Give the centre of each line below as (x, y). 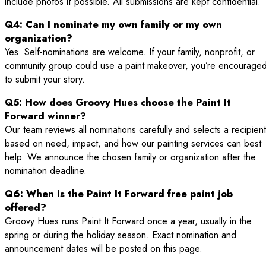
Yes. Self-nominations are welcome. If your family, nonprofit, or (130, 52)
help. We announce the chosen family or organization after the (130, 157)
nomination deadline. (46, 171)
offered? (26, 208)
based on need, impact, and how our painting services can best (133, 144)
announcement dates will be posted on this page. (104, 249)
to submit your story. (45, 80)
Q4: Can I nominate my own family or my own (113, 25)
